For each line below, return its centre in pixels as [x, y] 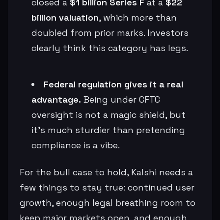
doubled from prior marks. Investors [110, 32]
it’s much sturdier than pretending [108, 130]
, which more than [138, 17]
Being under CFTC [121, 99]
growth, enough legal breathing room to [108, 202]
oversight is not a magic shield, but [109, 114]
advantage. [56, 99]
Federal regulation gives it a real [113, 84]
